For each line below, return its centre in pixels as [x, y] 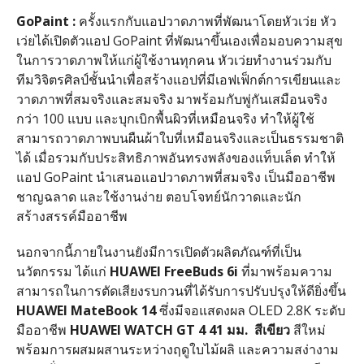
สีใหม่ [309, 329]
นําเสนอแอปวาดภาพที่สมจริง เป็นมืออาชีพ [215, 177]
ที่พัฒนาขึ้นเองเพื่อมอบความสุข [253, 40]
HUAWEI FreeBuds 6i [173, 271]
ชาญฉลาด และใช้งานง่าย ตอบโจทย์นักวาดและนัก [158, 196]
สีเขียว [272, 329]
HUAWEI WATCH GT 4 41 [148, 329]
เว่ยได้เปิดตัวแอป [63, 40]
